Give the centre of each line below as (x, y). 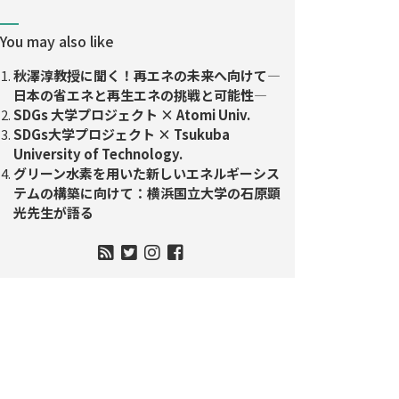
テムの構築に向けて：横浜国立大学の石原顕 (147, 192)
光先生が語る (53, 212)
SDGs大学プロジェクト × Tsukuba (122, 134)
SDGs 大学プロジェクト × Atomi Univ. (132, 114)
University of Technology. (98, 153)
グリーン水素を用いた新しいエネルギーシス (147, 173)
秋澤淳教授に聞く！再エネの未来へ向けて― (147, 75)
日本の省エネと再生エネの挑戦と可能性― (140, 94)
